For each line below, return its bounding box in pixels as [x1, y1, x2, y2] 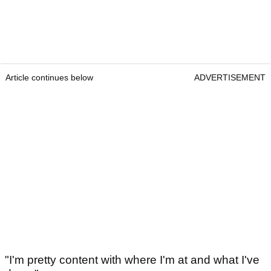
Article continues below [5, 73, 93, 82]
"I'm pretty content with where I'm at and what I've [5, 253, 260, 266]
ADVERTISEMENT [194, 73, 266, 82]
